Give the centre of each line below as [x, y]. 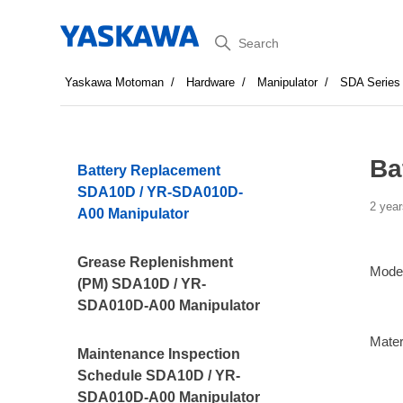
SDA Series [371, 82]
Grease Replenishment [156, 262]
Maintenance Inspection [159, 354]
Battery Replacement [149, 170]
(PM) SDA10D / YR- [142, 284]
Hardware [211, 82]
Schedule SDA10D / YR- [159, 376]
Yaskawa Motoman [115, 82]
